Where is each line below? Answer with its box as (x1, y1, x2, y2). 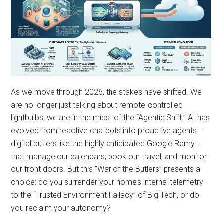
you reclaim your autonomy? (11, 203, 111, 213)
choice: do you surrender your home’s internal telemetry (11, 177, 204, 187)
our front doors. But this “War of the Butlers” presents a (11, 165, 201, 174)
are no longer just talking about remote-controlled (11, 100, 183, 110)
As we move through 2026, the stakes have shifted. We (11, 87, 202, 97)
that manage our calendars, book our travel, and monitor (11, 152, 207, 162)
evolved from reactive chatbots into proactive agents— (11, 126, 203, 136)
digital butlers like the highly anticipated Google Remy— (11, 139, 201, 149)
